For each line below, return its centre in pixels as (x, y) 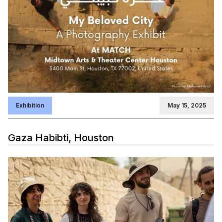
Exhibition (30, 106)
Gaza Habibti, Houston (61, 138)
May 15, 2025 (187, 106)
